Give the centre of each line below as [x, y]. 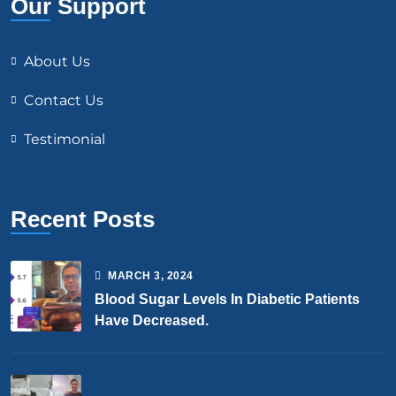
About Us [57, 62]
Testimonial [65, 140]
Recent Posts [83, 220]
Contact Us [64, 101]
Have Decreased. [152, 321]
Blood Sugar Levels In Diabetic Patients [227, 300]
